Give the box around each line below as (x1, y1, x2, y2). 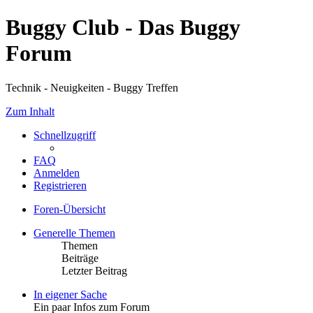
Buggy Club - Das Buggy (6, 15, 240, 41)
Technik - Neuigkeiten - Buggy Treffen (6, 81, 178, 94)
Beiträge (61, 252, 99, 264)
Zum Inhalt (6, 105, 54, 117)
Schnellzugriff (34, 129, 96, 141)
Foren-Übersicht (34, 203, 105, 215)
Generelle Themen (34, 226, 115, 239)
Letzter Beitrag (61, 264, 127, 277)
